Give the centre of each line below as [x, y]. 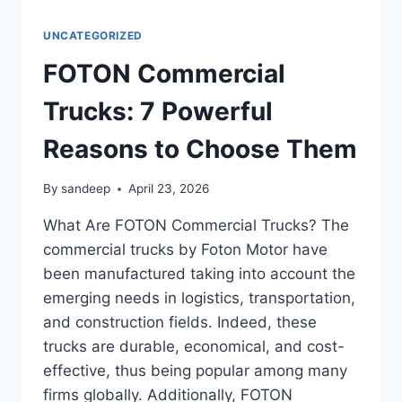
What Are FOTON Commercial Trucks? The [196, 226]
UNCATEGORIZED [93, 35]
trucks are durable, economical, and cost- [194, 347]
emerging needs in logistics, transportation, [199, 298]
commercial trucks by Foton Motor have [185, 250]
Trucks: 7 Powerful [158, 111]
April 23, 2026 [169, 189]
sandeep [86, 189]
